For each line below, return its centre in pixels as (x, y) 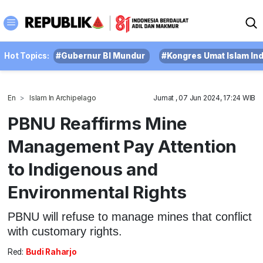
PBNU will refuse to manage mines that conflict (129, 216)
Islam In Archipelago (63, 98)
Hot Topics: (27, 56)
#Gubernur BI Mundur (101, 56)
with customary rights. (65, 231)
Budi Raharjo (51, 252)
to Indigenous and (82, 169)
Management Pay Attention (122, 146)
